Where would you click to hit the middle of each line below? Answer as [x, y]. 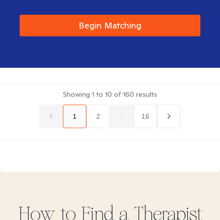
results [146, 94]
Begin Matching [110, 25]
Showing [77, 94]
